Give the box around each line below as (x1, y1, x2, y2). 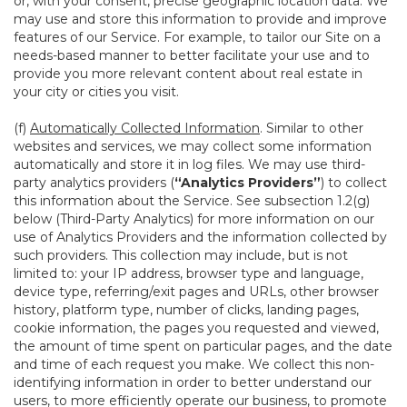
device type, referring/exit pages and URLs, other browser (14, 283, 379, 300)
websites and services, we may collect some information (14, 138, 372, 154)
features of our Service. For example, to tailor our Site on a (14, 29, 381, 45)
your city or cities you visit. (14, 84, 179, 100)
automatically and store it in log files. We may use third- (14, 156, 365, 173)
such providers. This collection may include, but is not (14, 247, 348, 263)
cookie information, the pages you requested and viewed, (14, 320, 379, 336)
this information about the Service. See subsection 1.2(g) (14, 193, 370, 209)
